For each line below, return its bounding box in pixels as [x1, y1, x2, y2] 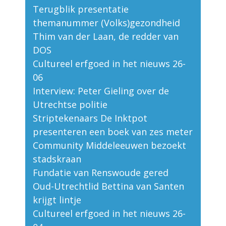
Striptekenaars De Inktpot [33, 112, 147, 125]
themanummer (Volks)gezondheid [33, 17, 180, 29]
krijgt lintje [33, 194, 81, 206]
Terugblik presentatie [33, 3, 129, 16]
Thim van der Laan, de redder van [33, 30, 179, 43]
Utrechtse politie [33, 98, 107, 111]
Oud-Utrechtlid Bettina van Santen [33, 180, 184, 193]
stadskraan [33, 153, 81, 165]
